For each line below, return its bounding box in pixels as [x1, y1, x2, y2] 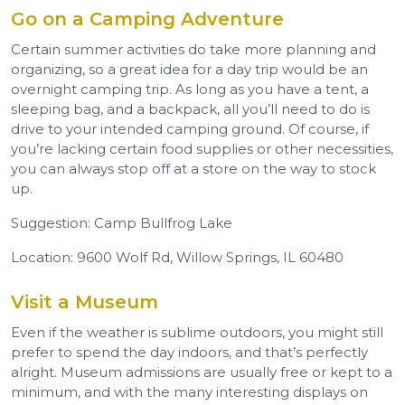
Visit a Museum [11, 290, 158, 313]
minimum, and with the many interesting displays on [11, 382, 368, 400]
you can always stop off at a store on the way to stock [11, 159, 376, 177]
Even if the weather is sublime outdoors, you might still [11, 323, 383, 341]
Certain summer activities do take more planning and [11, 40, 376, 58]
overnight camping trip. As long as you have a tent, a [11, 80, 369, 98]
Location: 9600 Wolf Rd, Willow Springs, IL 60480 [11, 248, 344, 266]
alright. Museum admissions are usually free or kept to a [11, 363, 392, 381]
